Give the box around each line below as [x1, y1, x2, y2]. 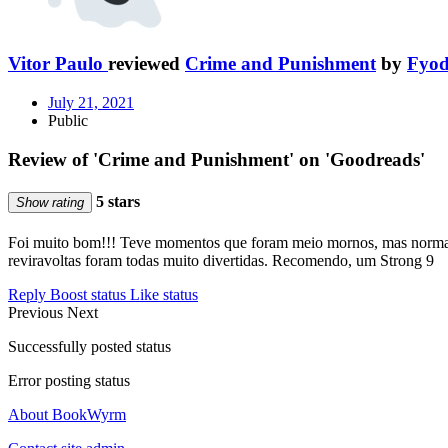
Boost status [50, 286, 126, 304]
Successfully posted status [8, 338, 171, 356]
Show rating [16, 194, 84, 210]
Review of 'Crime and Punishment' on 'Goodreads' [8, 148, 425, 170]
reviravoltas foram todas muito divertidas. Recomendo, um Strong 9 [8, 252, 434, 270]
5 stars [92, 192, 140, 210]
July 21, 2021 [48, 93, 134, 111]
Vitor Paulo [8, 53, 103, 75]
